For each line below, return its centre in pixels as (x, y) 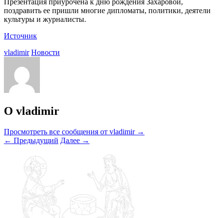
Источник (20, 36)
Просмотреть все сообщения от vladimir (70, 131)
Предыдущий (35, 140)
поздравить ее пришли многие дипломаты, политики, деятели (107, 10)
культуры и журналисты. (45, 19)
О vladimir (32, 111)
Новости (45, 52)
